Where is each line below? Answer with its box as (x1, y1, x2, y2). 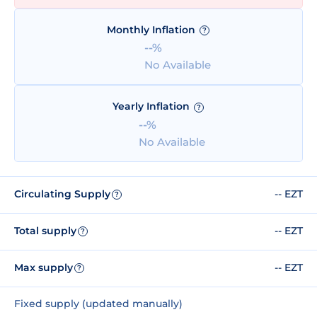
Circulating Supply (14, 188, 110, 201)
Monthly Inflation (106, 23, 198, 37)
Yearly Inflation (112, 100, 192, 113)
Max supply (14, 261, 73, 275)
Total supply (14, 224, 76, 238)
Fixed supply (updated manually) (14, 296, 183, 310)
